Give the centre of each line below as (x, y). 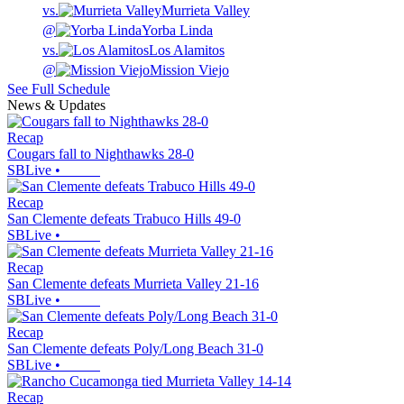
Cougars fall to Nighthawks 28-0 (101, 154)
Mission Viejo (189, 70)
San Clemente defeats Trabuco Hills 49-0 (124, 219)
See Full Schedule (59, 89)
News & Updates (56, 106)
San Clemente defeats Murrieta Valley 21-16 (133, 284)
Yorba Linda (177, 31)
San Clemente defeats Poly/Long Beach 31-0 (135, 349)
